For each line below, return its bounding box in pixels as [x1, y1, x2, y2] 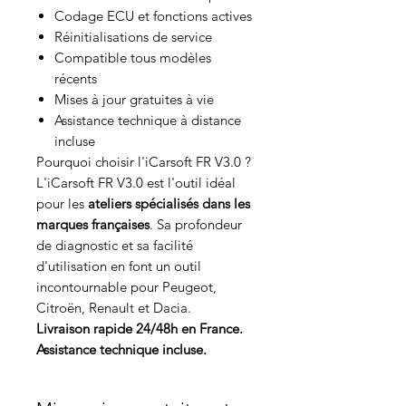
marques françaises [36, 216, 150, 234]
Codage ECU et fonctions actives [54, 7, 252, 25]
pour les [36, 195, 88, 213]
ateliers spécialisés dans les [88, 195, 250, 213]
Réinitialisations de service [54, 28, 212, 46]
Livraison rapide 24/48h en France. [36, 320, 243, 338]
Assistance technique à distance [54, 111, 241, 130]
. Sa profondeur [150, 216, 242, 234]
